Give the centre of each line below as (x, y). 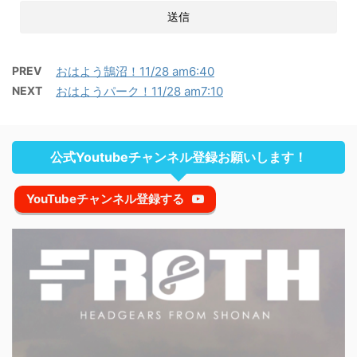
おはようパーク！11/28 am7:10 (139, 91)
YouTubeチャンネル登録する (105, 198)
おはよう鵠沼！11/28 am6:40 (135, 71)
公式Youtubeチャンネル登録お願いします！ (178, 157)
